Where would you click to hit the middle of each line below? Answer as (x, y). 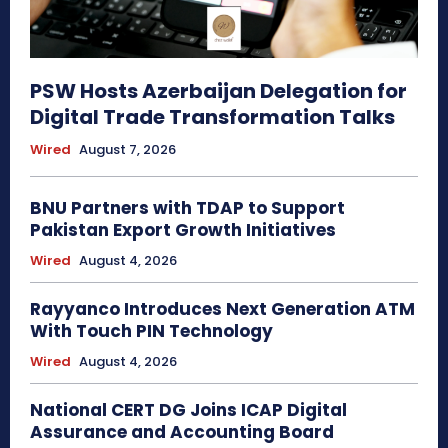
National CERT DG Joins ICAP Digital (188, 409)
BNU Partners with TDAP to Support (187, 207)
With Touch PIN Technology (151, 330)
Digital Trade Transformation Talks (212, 116)
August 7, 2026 (127, 149)
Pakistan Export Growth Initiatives (183, 229)
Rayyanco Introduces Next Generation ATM (222, 308)
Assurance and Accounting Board (182, 431)
